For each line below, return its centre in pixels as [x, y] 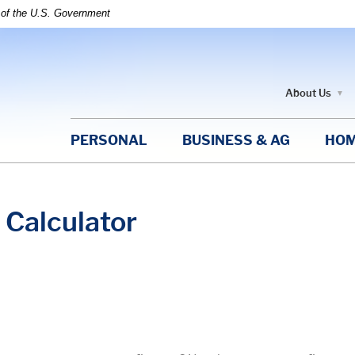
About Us [308, 92]
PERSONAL [109, 140]
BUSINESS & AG [236, 140]
